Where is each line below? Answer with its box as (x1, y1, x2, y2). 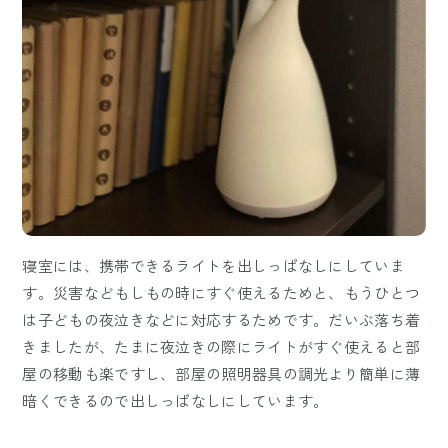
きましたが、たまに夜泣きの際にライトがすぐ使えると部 (22, 336, 421, 358)
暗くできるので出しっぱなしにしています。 (22, 390, 329, 412)
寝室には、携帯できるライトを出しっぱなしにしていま (22, 255, 405, 277)
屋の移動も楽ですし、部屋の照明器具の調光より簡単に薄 (22, 363, 421, 385)
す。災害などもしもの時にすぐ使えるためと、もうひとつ (22, 282, 421, 304)
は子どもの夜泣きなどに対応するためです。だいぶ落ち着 (22, 309, 421, 331)
